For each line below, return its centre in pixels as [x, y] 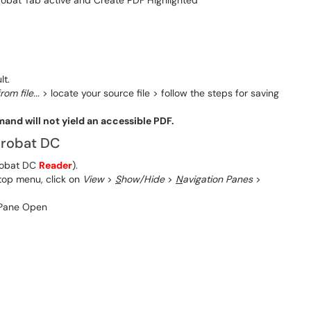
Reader [56, 165]
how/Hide [143, 179]
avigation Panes [218, 179]
